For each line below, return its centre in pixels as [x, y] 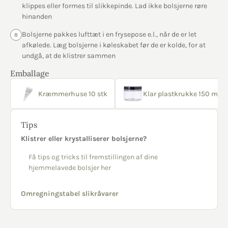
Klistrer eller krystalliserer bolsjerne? [84, 139]
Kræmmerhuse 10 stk [73, 94]
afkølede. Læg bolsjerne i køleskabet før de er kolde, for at [114, 45]
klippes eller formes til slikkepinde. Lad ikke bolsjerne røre [115, 6]
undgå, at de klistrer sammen [69, 56]
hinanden [37, 17]
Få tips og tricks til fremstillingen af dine [93, 157]
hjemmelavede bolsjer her [70, 168]
